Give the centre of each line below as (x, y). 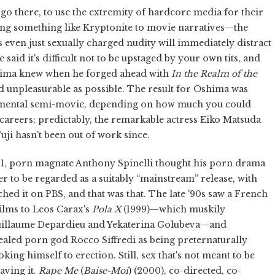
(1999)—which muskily (173, 209)
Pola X (107, 209)
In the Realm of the (214, 73)
